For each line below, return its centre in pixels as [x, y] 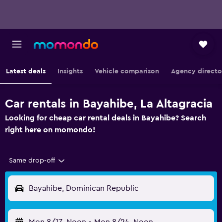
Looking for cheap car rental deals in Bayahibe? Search [106, 118]
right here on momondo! [50, 130]
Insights [70, 71]
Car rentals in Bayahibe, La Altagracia [109, 104]
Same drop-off [32, 161]
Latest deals [26, 71]
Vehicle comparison [127, 71]
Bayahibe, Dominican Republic [84, 188]
